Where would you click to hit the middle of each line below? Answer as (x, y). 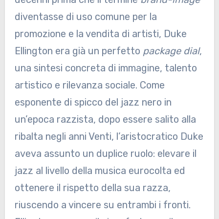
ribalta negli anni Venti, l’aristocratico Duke (109, 137)
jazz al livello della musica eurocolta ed (100, 171)
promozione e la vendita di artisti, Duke (100, 34)
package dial (171, 51)
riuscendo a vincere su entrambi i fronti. (102, 205)
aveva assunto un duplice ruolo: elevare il (105, 154)
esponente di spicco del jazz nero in (93, 102)
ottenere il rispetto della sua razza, (92, 188)
